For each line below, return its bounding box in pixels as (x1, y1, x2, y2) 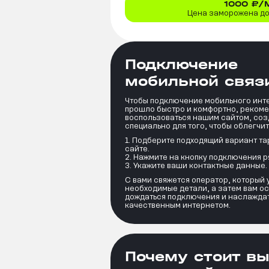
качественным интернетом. (125, 201, 231, 210)
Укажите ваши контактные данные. (133, 162, 267, 170)
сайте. (125, 145, 150, 153)
